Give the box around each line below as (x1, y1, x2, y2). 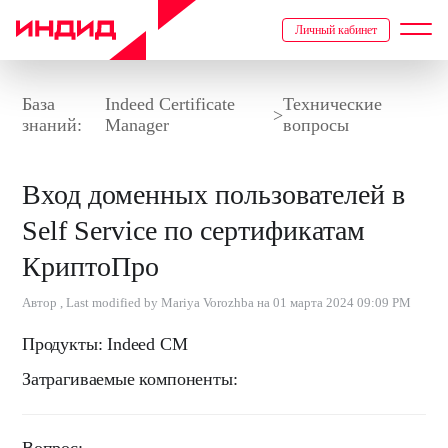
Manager (104, 115, 169, 135)
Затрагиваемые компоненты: (22, 369, 238, 389)
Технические (282, 94, 382, 114)
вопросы (282, 115, 349, 135)
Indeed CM (102, 334, 188, 354)
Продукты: (22, 334, 103, 354)
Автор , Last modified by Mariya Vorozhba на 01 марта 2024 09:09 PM (22, 295, 411, 310)
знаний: (22, 115, 82, 135)
